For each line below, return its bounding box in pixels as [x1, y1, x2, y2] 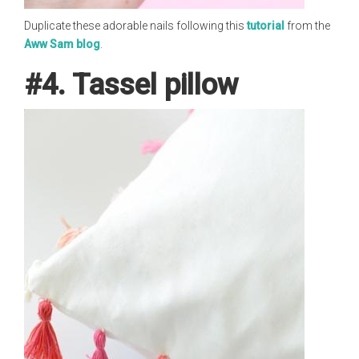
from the [284, 19, 330, 32]
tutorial [247, 19, 284, 32]
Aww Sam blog [24, 38, 100, 50]
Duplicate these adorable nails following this [24, 19, 247, 32]
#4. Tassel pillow [24, 68, 239, 102]
